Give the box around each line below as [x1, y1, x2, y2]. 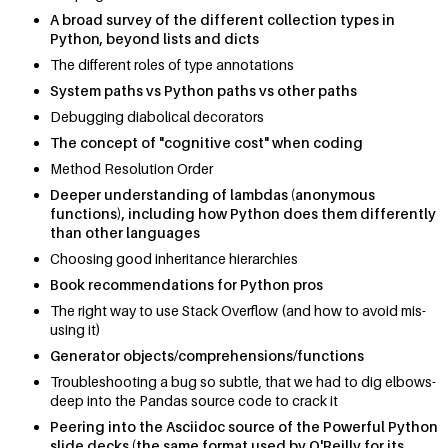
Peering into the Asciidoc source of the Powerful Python [50, 418, 438, 436]
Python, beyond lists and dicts [50, 30, 259, 48]
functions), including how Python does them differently [50, 205, 436, 223]
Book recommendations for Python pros [50, 276, 323, 294]
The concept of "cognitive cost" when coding [50, 134, 363, 152]
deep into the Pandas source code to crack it [50, 392, 338, 410]
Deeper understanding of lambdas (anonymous [50, 186, 375, 204]
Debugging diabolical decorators [50, 108, 264, 126]
